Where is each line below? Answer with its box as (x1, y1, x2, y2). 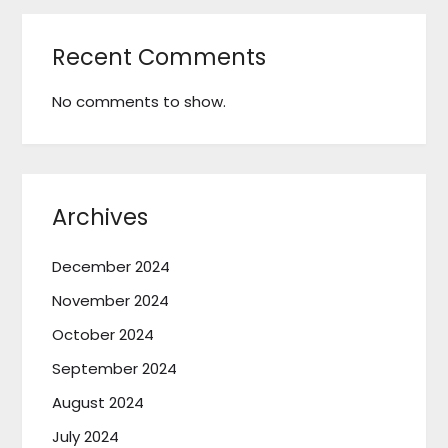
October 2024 (52, 324, 155, 345)
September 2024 (52, 358, 178, 379)
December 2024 (52, 256, 171, 277)
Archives (52, 201, 149, 233)
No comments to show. (52, 91, 227, 112)
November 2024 (52, 290, 170, 311)
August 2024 (52, 392, 145, 413)
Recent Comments (52, 41, 267, 73)
